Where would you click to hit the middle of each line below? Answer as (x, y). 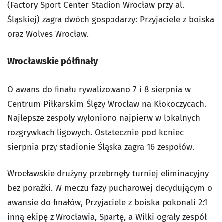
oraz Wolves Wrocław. (48, 34)
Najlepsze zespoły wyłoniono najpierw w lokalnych (104, 118)
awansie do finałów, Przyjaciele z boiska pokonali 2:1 (107, 202)
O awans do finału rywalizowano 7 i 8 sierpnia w (99, 89)
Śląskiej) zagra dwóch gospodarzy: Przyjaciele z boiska (111, 20)
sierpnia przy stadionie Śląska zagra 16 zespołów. (101, 147)
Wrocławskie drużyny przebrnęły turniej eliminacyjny (108, 174)
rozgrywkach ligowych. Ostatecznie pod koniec (96, 133)
